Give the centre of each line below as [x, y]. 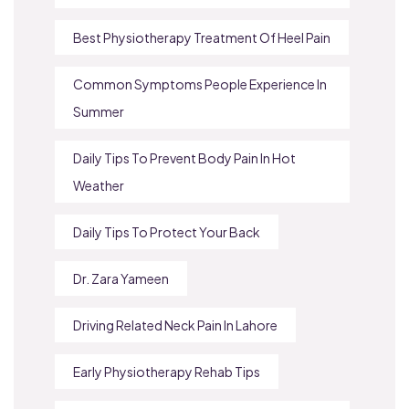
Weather [99, 185]
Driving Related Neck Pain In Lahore [175, 325]
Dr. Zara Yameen [121, 278]
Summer [99, 111]
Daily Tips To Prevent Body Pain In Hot [184, 157]
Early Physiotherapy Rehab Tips [167, 371]
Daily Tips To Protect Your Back [167, 231]
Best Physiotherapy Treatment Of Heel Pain [202, 37]
